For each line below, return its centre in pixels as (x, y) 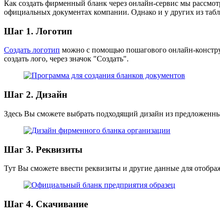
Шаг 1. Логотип (38, 31)
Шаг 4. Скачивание (46, 204)
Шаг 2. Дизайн (36, 95)
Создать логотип (32, 50)
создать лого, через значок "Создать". (66, 59)
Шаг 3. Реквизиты (43, 149)
